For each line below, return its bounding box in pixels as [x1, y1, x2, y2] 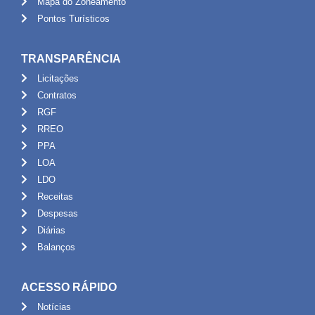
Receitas [37, 191, 73, 202]
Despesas [37, 207, 78, 219]
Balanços [37, 241, 75, 252]
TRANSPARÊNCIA [21, 52, 121, 65]
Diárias [37, 224, 65, 236]
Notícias [37, 301, 71, 312]
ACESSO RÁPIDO [21, 281, 117, 293]
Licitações [37, 72, 79, 84]
